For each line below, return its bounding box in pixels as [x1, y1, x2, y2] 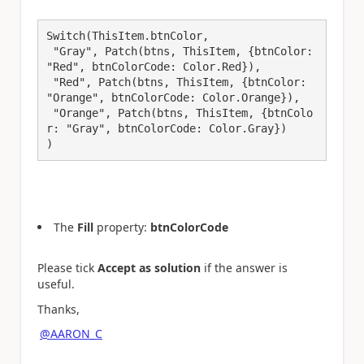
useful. [37, 276, 75, 292]
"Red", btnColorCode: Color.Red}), [46, 60, 261, 74]
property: [93, 219, 150, 235]
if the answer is [201, 260, 288, 276]
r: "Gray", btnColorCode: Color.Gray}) [46, 122, 287, 136]
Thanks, [37, 301, 80, 317]
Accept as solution [97, 260, 201, 276]
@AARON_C [40, 326, 102, 342]
